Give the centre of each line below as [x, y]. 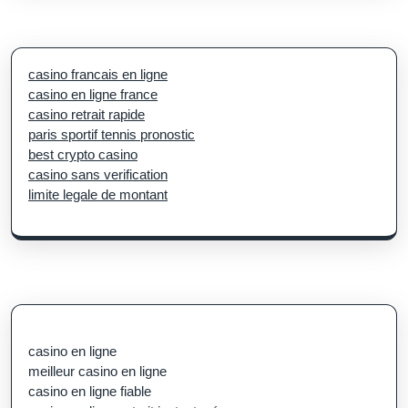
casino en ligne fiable [90, 391]
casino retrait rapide [87, 114]
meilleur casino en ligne [97, 371]
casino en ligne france [93, 94]
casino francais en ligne [98, 74]
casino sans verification [98, 174]
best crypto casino [83, 154]
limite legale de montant [98, 194]
